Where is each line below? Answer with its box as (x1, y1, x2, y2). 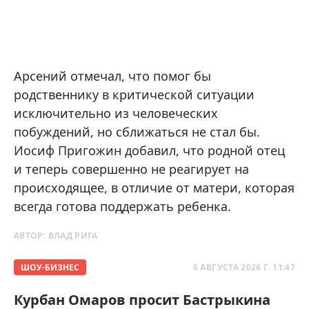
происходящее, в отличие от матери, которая (14, 179, 295, 196)
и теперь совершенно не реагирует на (14, 160, 249, 177)
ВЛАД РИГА (48, 229, 98, 241)
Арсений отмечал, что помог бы (14, 67, 211, 84)
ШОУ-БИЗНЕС (21, 261, 79, 273)
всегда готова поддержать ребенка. (14, 197, 231, 215)
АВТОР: (14, 229, 48, 241)
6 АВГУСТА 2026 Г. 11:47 (192, 261, 295, 273)
